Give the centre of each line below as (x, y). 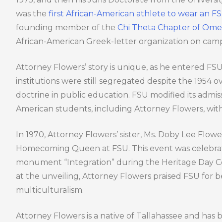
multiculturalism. (50, 190)
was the (32, 14)
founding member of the (67, 28)
